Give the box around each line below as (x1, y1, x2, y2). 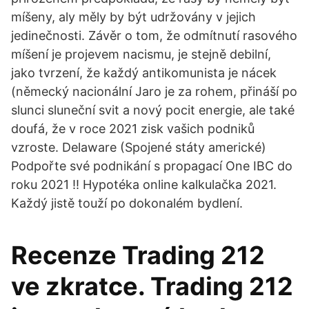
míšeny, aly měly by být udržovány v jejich (11, 10, 256, 24)
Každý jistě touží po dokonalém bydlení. (11, 196, 243, 210)
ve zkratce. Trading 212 (11, 271, 293, 301)
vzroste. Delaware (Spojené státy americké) (11, 140, 266, 154)
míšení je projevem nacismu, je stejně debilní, (11, 47, 271, 61)
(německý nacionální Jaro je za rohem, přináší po (11, 84, 297, 99)
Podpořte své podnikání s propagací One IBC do (11, 159, 292, 173)
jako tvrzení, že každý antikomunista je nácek (11, 66, 277, 80)
